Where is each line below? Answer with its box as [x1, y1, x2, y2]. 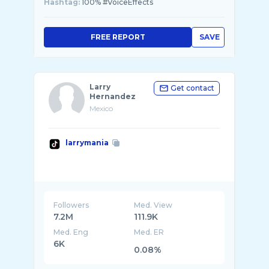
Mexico [89, 104, 113, 113]
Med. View [134, 201, 173, 210]
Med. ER [134, 228, 165, 237]
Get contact [171, 83, 214, 92]
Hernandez [89, 92, 136, 101]
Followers [53, 201, 89, 210]
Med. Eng [53, 228, 88, 237]
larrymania [65, 138, 109, 147]
